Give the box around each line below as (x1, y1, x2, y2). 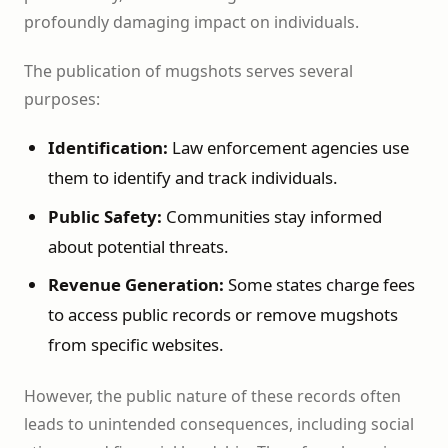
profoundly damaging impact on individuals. (24, 10, 359, 33)
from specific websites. (47, 333, 224, 357)
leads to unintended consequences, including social (24, 412, 414, 435)
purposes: (24, 87, 100, 110)
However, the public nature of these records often (24, 384, 401, 407)
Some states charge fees (223, 273, 415, 297)
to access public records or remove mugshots (47, 303, 398, 327)
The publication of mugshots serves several (24, 59, 353, 82)
